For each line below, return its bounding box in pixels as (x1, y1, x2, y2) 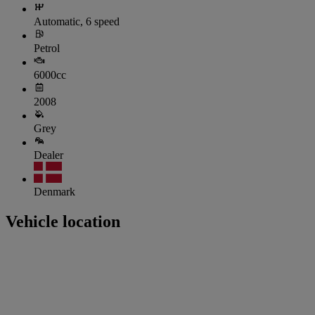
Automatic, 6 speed (34, 15, 120, 28)
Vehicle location (6, 212, 120, 231)
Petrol (34, 42, 60, 55)
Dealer (34, 149, 63, 162)
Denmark (34, 186, 75, 198)
